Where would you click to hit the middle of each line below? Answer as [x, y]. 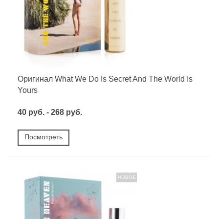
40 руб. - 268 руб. [50, 112]
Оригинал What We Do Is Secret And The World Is [105, 79]
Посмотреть [44, 137]
